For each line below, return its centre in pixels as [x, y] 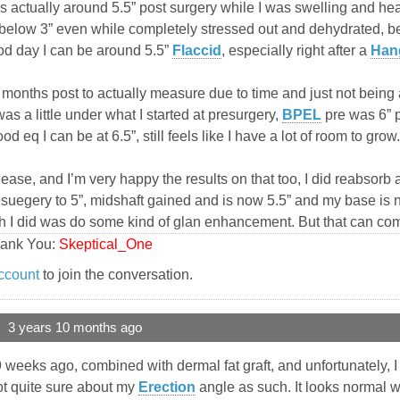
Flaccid [197, 51]
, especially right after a [296, 51]
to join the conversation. [116, 275]
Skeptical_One [106, 245]
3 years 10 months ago [75, 328]
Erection [167, 387]
